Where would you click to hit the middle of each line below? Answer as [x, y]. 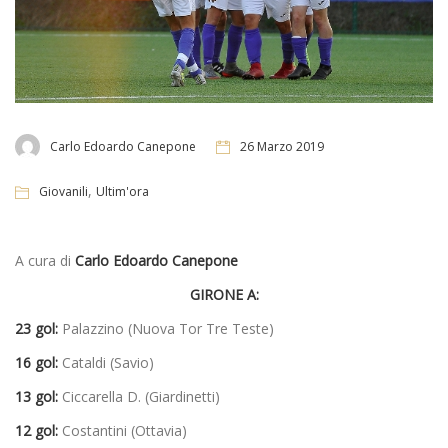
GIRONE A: [224, 295]
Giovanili [63, 192]
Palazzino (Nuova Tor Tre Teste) [166, 329]
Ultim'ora [122, 192]
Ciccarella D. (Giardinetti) [139, 397]
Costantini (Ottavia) [122, 431]
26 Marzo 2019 [282, 146]
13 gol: [36, 397]
